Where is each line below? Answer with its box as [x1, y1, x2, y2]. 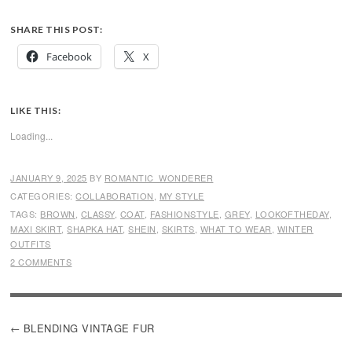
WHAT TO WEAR [200, 222, 272, 235]
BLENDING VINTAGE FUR [23, 321, 155, 335]
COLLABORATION [75, 189, 154, 202]
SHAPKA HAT [67, 222, 123, 235]
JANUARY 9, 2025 [10, 171, 87, 184]
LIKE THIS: [10, 104, 61, 116]
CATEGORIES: [10, 189, 76, 202]
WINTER [277, 222, 313, 235]
